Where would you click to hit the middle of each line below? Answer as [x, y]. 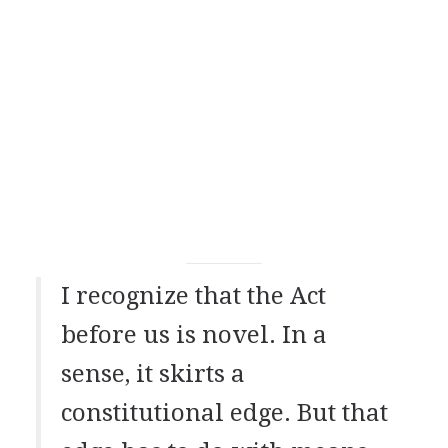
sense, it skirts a [152, 373]
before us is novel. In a [193, 334]
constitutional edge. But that [224, 412]
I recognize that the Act [193, 295]
